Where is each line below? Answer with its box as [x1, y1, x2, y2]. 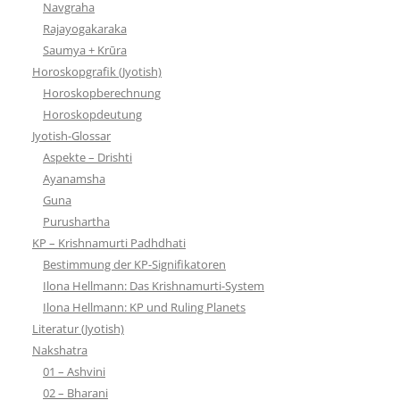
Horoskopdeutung [43, 105, 142, 122]
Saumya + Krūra [43, 41, 127, 58]
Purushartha [43, 212, 110, 229]
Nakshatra [32, 341, 87, 358]
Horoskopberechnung [43, 84, 161, 101]
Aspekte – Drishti [43, 148, 132, 165]
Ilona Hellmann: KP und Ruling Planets [43, 298, 246, 315]
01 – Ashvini [43, 362, 105, 379]
